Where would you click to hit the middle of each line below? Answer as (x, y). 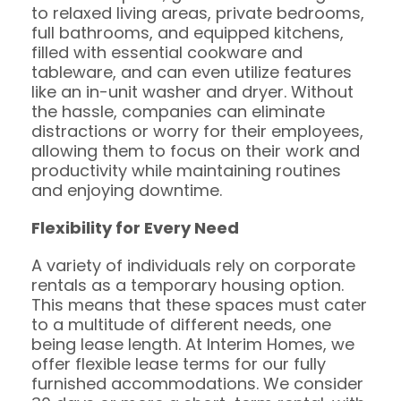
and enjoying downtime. (127, 190)
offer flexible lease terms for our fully (179, 363)
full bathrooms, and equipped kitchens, (188, 32)
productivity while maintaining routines (186, 170)
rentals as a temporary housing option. (188, 285)
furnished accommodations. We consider (197, 383)
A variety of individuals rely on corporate (193, 265)
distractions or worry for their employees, (197, 131)
